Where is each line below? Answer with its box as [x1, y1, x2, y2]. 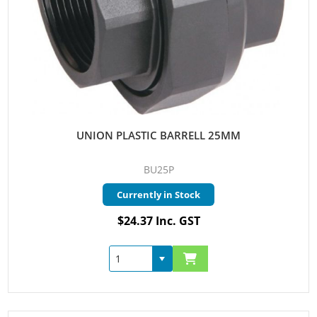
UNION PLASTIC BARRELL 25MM [76, 128, 241, 143]
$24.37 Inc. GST [117, 213, 200, 229]
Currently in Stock [117, 188, 200, 202]
